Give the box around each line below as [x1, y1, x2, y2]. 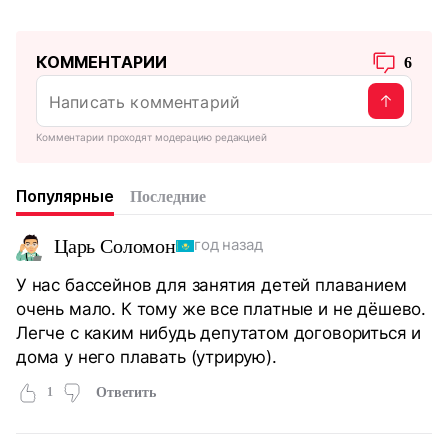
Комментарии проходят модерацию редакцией [35, 130, 267, 143]
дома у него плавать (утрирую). [16, 345, 277, 367]
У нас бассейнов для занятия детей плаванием [16, 273, 407, 295]
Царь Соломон [53, 234, 176, 257]
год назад [193, 236, 263, 255]
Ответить [95, 385, 156, 401]
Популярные [16, 185, 114, 206]
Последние [130, 187, 206, 205]
